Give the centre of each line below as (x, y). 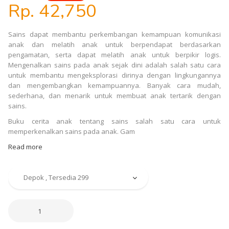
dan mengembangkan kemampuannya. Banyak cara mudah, (114, 86)
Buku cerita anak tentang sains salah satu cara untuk (114, 121)
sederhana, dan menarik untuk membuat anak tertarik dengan (114, 96)
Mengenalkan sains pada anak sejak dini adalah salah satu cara (114, 65)
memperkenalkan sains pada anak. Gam (72, 132)
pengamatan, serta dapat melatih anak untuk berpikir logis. (114, 55)
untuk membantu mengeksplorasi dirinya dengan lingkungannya (114, 75)
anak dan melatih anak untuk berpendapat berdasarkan (114, 45)
